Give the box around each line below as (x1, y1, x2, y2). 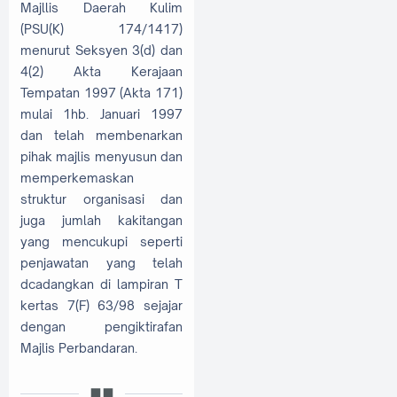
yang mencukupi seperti (20, 234, 183, 250)
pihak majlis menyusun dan (20, 149, 183, 165)
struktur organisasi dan (20, 191, 183, 207)
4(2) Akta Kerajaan (20, 64, 183, 80)
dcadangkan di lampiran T (20, 276, 183, 292)
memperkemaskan (20, 170, 134, 186)
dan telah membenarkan (20, 128, 183, 144)
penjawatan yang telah (20, 255, 183, 271)
